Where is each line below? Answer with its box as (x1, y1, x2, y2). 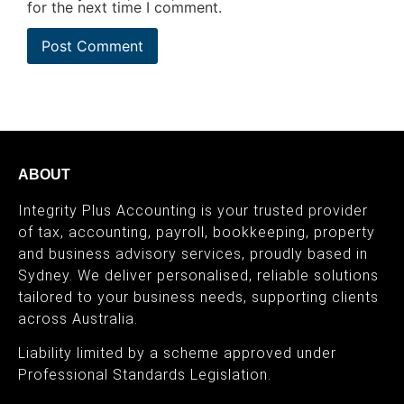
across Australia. (18, 310, 138, 328)
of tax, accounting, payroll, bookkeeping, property (18, 224, 375, 242)
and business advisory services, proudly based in (18, 245, 368, 263)
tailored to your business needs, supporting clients (18, 289, 379, 307)
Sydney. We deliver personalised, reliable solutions (18, 267, 379, 285)
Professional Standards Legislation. (18, 366, 271, 384)
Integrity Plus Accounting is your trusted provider (18, 202, 368, 220)
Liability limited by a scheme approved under (18, 344, 336, 363)
